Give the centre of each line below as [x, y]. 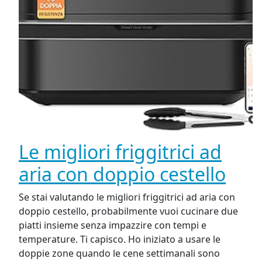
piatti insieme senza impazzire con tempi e [113, 225]
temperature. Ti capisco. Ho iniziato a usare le [120, 239]
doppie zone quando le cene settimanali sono [119, 254]
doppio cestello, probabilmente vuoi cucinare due [128, 211]
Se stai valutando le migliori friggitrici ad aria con [127, 197]
